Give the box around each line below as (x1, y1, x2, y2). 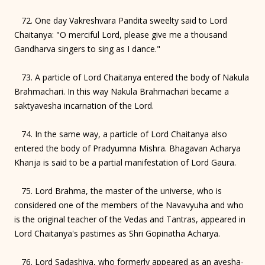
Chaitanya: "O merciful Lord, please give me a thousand (14, 28, 227, 40)
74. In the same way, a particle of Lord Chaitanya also (14, 128, 227, 140)
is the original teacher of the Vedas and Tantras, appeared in (14, 213, 245, 225)
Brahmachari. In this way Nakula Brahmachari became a (14, 85, 229, 97)
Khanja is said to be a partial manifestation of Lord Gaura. (14, 156, 236, 168)
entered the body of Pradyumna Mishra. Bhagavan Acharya (14, 142, 241, 154)
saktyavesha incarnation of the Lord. (14, 99, 154, 111)
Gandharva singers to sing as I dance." (14, 43, 160, 54)
